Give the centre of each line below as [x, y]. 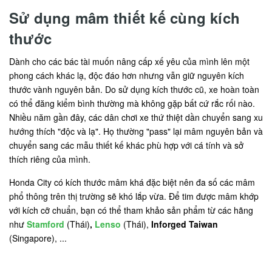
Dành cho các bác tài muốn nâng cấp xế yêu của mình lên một [129, 62]
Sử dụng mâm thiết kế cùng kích [125, 18]
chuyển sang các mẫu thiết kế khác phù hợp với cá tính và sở [126, 145]
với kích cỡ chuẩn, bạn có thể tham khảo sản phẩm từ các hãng [131, 210]
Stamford [46, 224]
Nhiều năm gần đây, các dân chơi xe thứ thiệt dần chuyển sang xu [136, 117]
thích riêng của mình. [50, 159]
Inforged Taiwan [185, 224]
